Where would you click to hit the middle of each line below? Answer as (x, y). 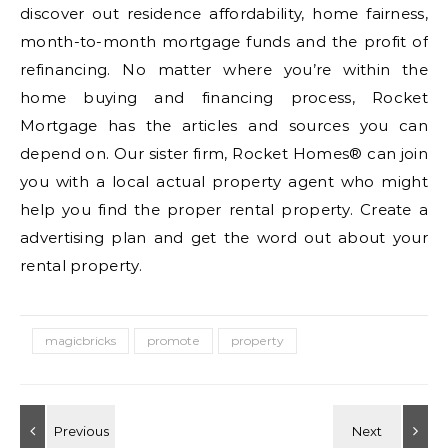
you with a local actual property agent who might (224, 181)
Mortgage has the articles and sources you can (224, 125)
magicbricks (80, 340)
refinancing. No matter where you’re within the (224, 69)
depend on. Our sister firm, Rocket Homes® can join (224, 153)
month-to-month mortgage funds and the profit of (224, 41)
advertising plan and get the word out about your (224, 237)
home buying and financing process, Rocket (224, 97)
